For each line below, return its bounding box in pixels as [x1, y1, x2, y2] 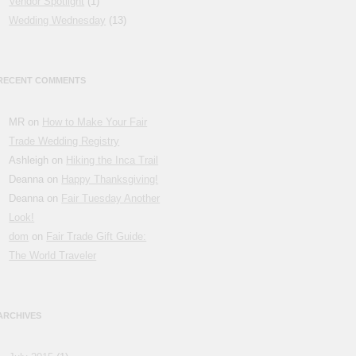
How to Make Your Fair [42, 116, 148, 129]
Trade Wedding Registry [9, 135, 120, 148]
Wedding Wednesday [9, 14, 106, 27]
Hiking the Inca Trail [66, 154, 159, 167]
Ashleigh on [9, 154, 67, 167]
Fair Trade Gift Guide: [46, 230, 147, 243]
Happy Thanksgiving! [61, 173, 159, 186]
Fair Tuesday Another [61, 192, 161, 205]
